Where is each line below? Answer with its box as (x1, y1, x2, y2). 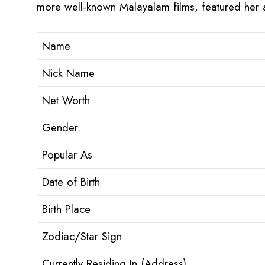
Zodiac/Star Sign (42, 228, 122, 245)
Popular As (42, 147, 92, 163)
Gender (42, 119, 78, 136)
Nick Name (42, 65, 95, 82)
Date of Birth (42, 174, 100, 190)
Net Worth (42, 92, 90, 109)
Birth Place (42, 201, 91, 218)
